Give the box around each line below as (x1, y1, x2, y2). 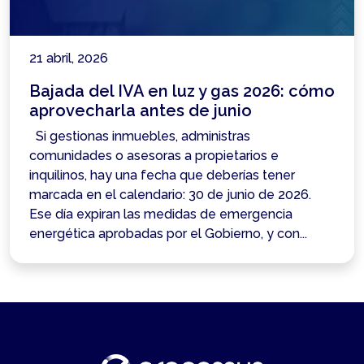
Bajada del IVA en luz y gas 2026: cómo (29, 80, 335, 101)
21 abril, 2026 (29, 50, 108, 66)
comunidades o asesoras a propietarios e (29, 147, 279, 163)
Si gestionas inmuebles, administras (29, 128, 250, 144)
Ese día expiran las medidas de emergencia (29, 206, 292, 222)
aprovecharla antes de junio (29, 100, 252, 120)
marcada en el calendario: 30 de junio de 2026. (29, 186, 311, 202)
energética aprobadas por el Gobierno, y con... (29, 225, 307, 241)
